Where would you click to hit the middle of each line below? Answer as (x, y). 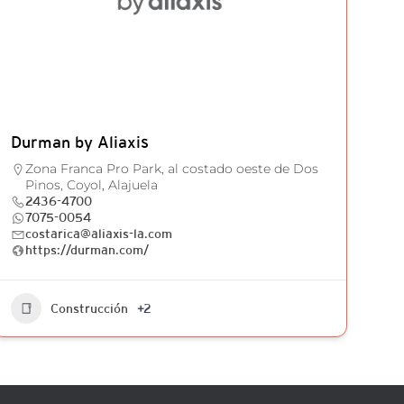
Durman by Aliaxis (79, 142)
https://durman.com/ (87, 250)
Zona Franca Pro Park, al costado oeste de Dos (171, 169)
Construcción (89, 308)
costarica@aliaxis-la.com (98, 234)
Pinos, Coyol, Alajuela (91, 185)
